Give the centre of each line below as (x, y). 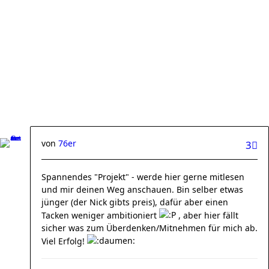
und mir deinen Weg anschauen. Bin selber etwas (142, 189)
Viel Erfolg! (64, 241)
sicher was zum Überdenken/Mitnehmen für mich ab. (150, 228)
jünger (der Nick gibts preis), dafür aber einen (135, 202)
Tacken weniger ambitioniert (100, 215)
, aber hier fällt (207, 215)
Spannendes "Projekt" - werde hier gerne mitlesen (143, 177)
